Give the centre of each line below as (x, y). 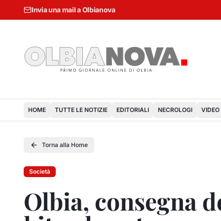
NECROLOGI (175, 110)
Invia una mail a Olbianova (74, 10)
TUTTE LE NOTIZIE (81, 110)
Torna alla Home (65, 145)
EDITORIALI (133, 110)
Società (40, 171)
